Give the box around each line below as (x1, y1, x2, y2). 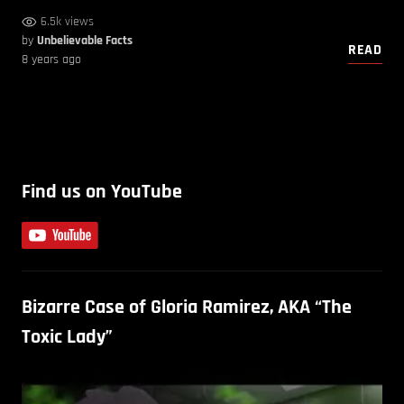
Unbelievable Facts (37, 32, 133, 49)
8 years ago (22, 50, 81, 68)
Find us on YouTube (22, 179, 182, 205)
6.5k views (41, 13, 94, 30)
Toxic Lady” (22, 324, 113, 350)
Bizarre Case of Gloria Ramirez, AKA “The (22, 294, 352, 320)
